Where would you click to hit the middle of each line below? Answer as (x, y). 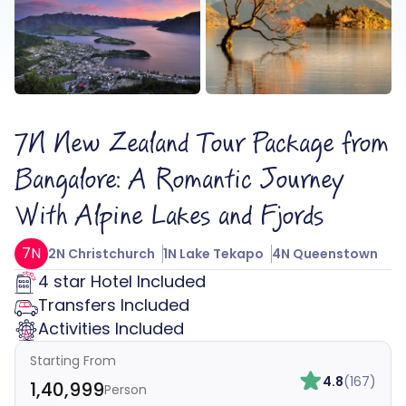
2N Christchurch (101, 254)
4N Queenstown (325, 254)
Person (126, 390)
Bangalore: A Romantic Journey (179, 181)
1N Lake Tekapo (213, 254)
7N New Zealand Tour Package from (202, 145)
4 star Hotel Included (122, 282)
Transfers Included (114, 305)
